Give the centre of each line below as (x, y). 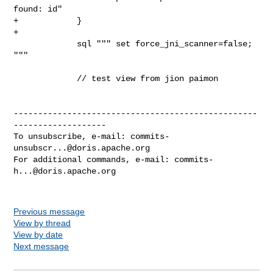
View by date (38, 234)
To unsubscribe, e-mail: (72, 136)
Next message (41, 246)
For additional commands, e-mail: (94, 159)
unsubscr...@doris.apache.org (82, 148)
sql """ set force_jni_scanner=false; (45, 44)
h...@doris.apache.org (65, 171)
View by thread (42, 223)
